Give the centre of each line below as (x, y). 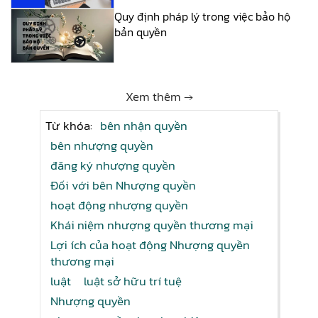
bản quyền (141, 32)
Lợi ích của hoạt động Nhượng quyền (150, 245)
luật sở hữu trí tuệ (133, 281)
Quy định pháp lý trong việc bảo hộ (203, 16)
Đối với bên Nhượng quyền (123, 186)
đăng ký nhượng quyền (113, 166)
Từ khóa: (70, 126)
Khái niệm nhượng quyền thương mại (152, 225)
